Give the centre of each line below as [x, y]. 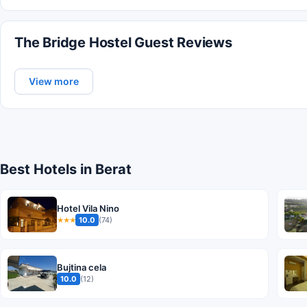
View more [54, 82]
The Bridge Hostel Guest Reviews [123, 43]
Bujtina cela [82, 268]
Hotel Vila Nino [88, 209]
